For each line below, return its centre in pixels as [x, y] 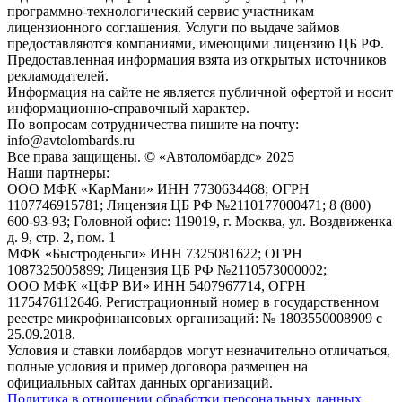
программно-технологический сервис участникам [161, 12]
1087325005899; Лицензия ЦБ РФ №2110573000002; [167, 270]
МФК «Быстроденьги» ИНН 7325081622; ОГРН [155, 254]
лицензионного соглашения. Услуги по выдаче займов [174, 28]
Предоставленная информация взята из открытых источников [197, 60]
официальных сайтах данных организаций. [140, 383]
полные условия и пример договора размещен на [157, 367]
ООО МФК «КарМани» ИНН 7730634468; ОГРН [158, 189]
